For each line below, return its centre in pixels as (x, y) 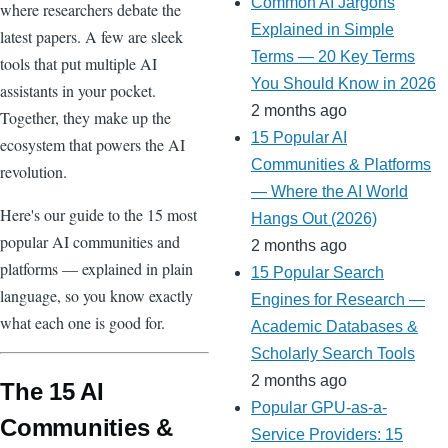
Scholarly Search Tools (333, 354)
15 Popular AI (299, 138)
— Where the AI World (329, 192)
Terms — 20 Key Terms (333, 57)
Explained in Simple (322, 30)
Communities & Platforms (341, 165)
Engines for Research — (338, 300)
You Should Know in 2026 (343, 84)
